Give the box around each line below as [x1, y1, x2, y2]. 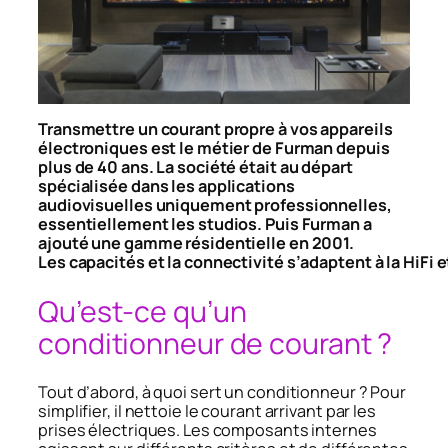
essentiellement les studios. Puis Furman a [38, 212, 372, 235]
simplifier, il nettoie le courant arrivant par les [38, 400, 376, 423]
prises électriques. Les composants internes [38, 419, 377, 442]
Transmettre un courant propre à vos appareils [38, 117, 393, 140]
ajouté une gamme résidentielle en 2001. [38, 231, 355, 254]
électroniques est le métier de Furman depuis [38, 136, 390, 159]
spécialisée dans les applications [38, 174, 295, 197]
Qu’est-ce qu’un [38, 291, 247, 331]
